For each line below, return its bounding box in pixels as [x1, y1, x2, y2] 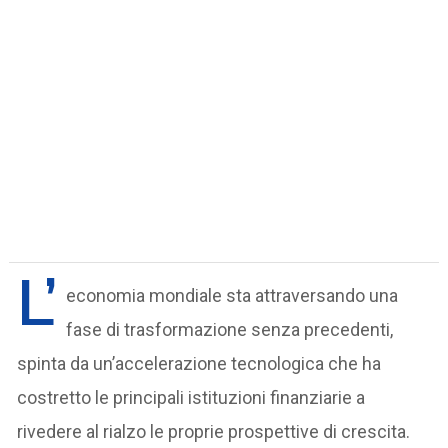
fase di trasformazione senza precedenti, [66, 318, 394, 340]
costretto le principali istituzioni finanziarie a [17, 386, 366, 408]
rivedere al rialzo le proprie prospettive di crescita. [17, 420, 411, 442]
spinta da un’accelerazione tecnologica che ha [17, 352, 382, 374]
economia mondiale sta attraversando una [66, 284, 399, 306]
